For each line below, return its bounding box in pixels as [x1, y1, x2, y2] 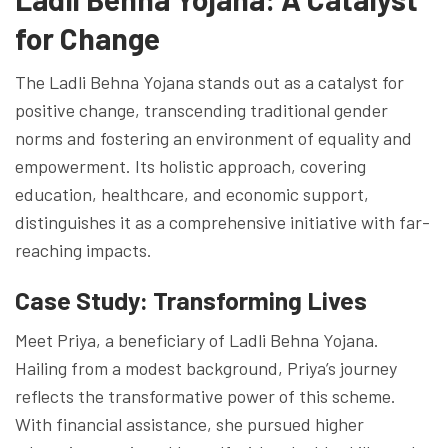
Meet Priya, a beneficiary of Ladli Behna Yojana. [15, 328, 379, 351]
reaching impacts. [15, 238, 152, 261]
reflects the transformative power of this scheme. [15, 384, 396, 407]
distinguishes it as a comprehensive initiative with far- [15, 210, 430, 233]
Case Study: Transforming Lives [15, 284, 367, 315]
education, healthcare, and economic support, [15, 182, 369, 205]
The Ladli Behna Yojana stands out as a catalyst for [15, 70, 404, 93]
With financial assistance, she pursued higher [15, 412, 364, 435]
